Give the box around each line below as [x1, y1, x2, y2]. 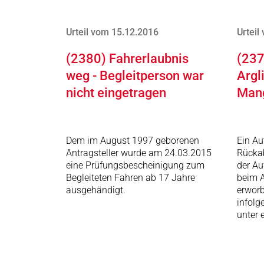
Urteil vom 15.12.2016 [66, 27, 159, 38]
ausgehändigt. [66, 184, 126, 196]
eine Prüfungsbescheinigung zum [66, 160, 204, 171]
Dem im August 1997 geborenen [66, 135, 199, 146]
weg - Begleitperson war [66, 68, 204, 83]
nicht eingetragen [66, 85, 166, 100]
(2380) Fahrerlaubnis [66, 51, 189, 66]
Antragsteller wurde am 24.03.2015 [66, 147, 212, 159]
